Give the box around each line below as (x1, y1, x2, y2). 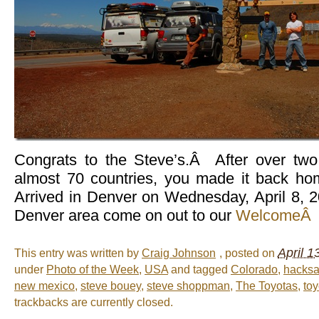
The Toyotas (236, 279, 298, 292)
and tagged (168, 263, 231, 276)
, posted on (219, 246, 278, 259)
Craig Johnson (142, 246, 216, 259)
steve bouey (80, 279, 141, 292)
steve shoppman (147, 279, 230, 292)
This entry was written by (14, 246, 142, 259)
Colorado (231, 263, 278, 276)
